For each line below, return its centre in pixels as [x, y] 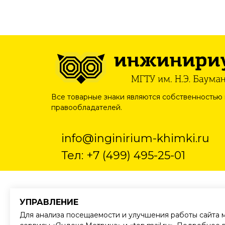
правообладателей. [87, 107]
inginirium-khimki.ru [152, 138]
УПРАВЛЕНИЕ [49, 202]
